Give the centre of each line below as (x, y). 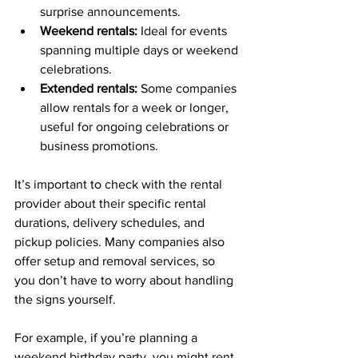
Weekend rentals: (89, 30)
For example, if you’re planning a (107, 337)
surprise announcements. (110, 11)
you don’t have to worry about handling (125, 280)
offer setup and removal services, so (116, 261)
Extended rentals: (89, 88)
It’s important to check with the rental (120, 184)
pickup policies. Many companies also (121, 241)
